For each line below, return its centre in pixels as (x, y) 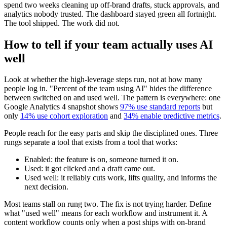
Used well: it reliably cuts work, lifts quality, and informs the (121, 178)
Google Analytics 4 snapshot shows (62, 107)
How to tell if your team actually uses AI (108, 44)
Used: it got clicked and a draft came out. (90, 169)
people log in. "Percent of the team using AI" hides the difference (108, 89)
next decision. (46, 187)
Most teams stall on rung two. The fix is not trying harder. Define (108, 204)
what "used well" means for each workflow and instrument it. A (106, 213)
